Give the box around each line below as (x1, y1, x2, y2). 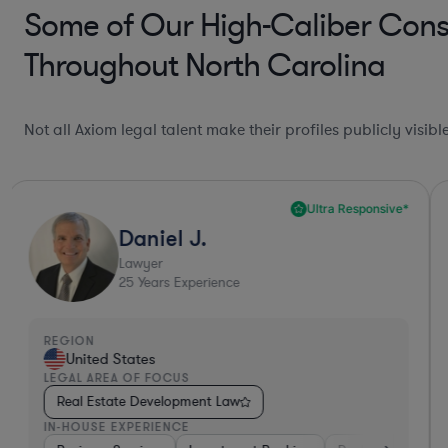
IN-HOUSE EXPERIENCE (43, 419, 190, 435)
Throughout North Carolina (24, 45, 385, 88)
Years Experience (133, 273, 240, 293)
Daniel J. (118, 224, 207, 252)
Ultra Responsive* (306, 201, 409, 217)
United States (65, 349, 156, 370)
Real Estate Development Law (56, 392, 240, 412)
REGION (43, 333, 95, 349)
